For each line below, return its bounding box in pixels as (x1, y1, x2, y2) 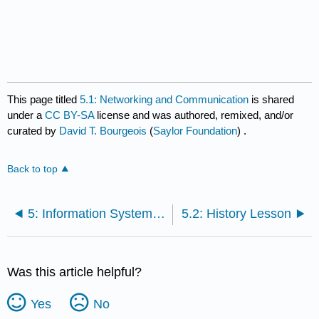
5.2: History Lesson (181, 206, 291, 221)
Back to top (7, 164, 58, 175)
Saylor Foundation (153, 125, 238, 137)
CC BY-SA (45, 109, 98, 122)
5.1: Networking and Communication (80, 93, 249, 106)
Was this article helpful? (7, 265, 142, 280)
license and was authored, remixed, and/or (97, 109, 294, 122)
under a (7, 109, 46, 122)
